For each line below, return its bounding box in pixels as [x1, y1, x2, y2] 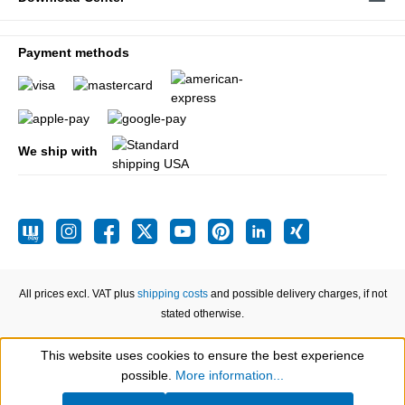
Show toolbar [59, 364, 134, 379]
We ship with [18, 144, 98, 158]
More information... [175, 368, 284, 382]
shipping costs [137, 287, 208, 300]
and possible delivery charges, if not [207, 287, 387, 300]
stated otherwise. [161, 307, 244, 320]
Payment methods [18, 45, 129, 61]
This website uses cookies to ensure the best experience [41, 348, 364, 363]
